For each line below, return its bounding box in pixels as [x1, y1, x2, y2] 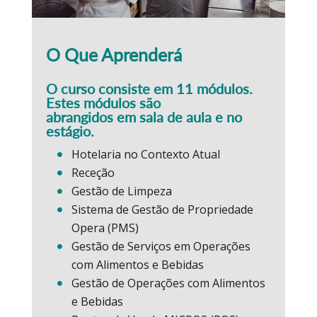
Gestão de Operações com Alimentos [71, 275, 265, 291]
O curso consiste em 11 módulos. [45, 79, 253, 97]
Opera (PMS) [71, 219, 139, 236]
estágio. [45, 122, 94, 139]
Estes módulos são [45, 93, 161, 111]
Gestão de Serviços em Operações [71, 238, 250, 254]
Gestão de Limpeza [71, 183, 172, 199]
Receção [71, 164, 115, 180]
